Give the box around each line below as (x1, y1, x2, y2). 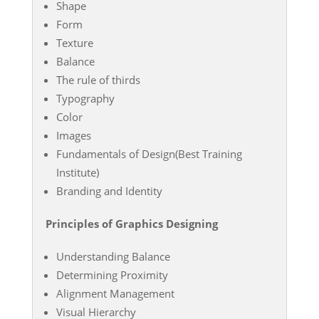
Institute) (56, 164, 99, 179)
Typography (56, 90, 115, 105)
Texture (56, 35, 93, 50)
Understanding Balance (56, 249, 170, 263)
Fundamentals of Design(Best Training (56, 146, 242, 161)
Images (56, 127, 91, 142)
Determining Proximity (56, 267, 168, 282)
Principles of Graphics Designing (45, 216, 218, 231)
